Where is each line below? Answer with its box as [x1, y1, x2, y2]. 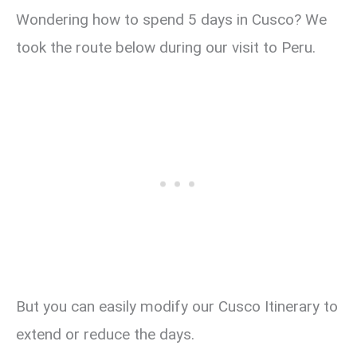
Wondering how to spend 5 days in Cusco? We [16, 10, 327, 29]
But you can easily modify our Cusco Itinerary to [16, 297, 338, 316]
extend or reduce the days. [16, 325, 194, 344]
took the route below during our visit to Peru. [16, 38, 316, 57]
